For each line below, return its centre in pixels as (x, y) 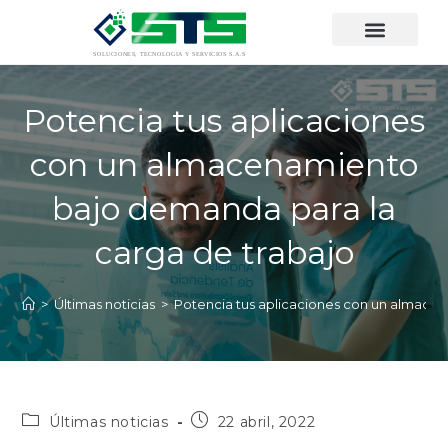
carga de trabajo (224, 253)
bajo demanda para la (224, 209)
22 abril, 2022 (266, 422)
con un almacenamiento (224, 165)
